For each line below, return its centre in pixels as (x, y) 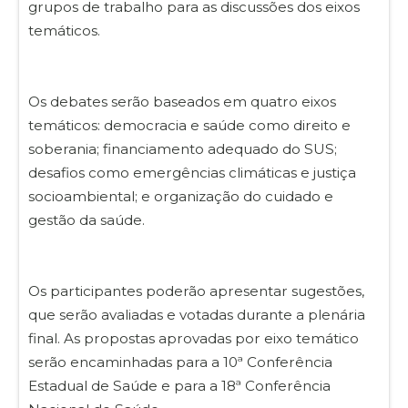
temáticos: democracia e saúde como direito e (189, 125)
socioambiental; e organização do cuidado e (181, 196)
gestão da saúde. (87, 219)
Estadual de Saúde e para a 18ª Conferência (179, 385)
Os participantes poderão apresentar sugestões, (196, 291)
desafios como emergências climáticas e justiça (192, 172)
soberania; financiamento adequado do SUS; (183, 148)
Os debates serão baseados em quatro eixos (182, 101)
